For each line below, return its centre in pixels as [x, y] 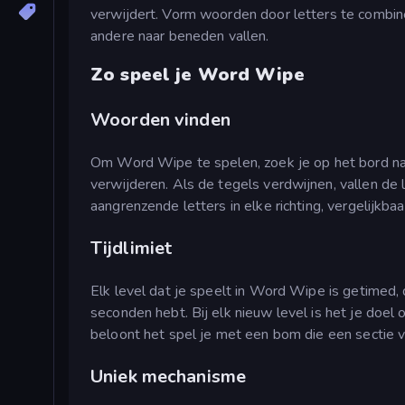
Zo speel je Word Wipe [198, 75]
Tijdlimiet [132, 249]
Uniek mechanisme [169, 377]
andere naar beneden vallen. [180, 36]
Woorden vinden [160, 120]
